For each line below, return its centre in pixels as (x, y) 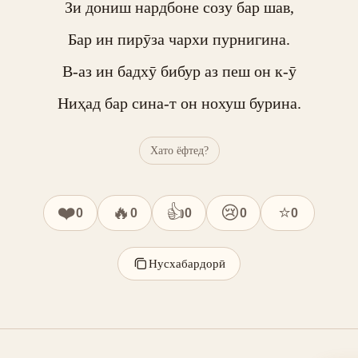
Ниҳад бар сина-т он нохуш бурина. (179, 103)
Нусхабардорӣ (187, 263)
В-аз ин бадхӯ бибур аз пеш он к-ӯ (179, 71)
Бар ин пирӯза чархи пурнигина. (179, 39)
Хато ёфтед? (179, 150)
